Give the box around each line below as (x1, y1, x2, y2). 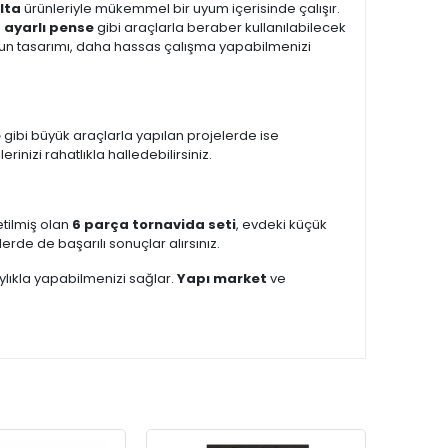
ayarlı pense (4, 18, 94, 37)
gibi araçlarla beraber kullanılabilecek (94, 18, 346, 37)
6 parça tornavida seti (72, 215, 236, 234)
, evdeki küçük (236, 215, 327, 234)
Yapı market (177, 269, 267, 288)
